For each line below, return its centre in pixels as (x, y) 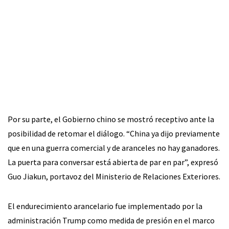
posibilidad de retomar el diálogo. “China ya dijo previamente (114, 133)
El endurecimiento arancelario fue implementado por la (105, 206)
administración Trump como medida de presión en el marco (111, 220)
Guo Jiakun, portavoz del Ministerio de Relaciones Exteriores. (114, 176)
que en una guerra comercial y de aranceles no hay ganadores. (114, 147)
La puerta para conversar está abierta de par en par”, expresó (113, 162)
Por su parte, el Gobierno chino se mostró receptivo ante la (111, 119)
